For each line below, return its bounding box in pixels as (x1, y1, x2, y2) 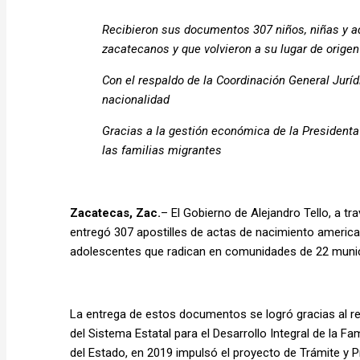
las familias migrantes (102, 142, 222, 157)
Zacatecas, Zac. (70, 205, 161, 220)
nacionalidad (102, 92, 170, 107)
